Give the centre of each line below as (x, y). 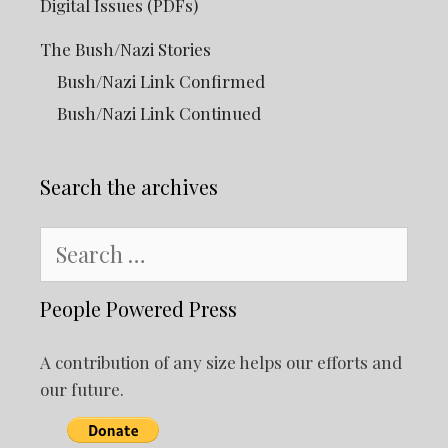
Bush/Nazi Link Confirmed (161, 81)
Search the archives (129, 187)
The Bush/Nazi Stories (125, 49)
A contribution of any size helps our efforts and (221, 362)
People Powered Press (138, 309)
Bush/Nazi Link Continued (159, 113)
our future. (82, 389)
